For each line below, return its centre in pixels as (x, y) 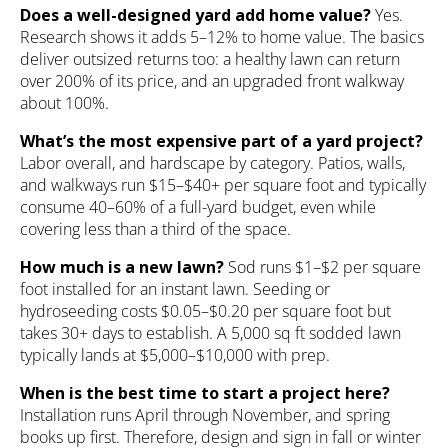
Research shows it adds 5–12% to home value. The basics (222, 37)
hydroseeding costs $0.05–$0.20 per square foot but (205, 311)
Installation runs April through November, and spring (205, 415)
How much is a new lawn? (122, 267)
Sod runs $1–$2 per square (322, 267)
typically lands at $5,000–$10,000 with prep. (175, 355)
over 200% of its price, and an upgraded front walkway (212, 81)
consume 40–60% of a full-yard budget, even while (198, 207)
